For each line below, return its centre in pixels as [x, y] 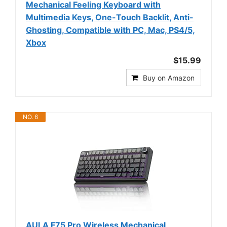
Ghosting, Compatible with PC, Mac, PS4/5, [110, 30]
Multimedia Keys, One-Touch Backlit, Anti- [110, 17]
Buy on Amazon [169, 78]
